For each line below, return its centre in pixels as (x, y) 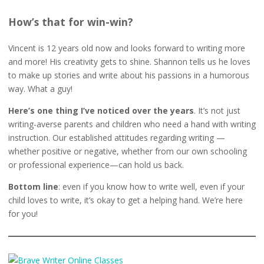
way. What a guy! (40, 88)
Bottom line (33, 186)
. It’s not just (217, 110)
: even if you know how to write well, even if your (151, 186)
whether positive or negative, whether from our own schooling (127, 151)
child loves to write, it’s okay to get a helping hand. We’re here (125, 200)
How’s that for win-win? (70, 22)
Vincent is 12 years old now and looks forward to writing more (126, 48)
